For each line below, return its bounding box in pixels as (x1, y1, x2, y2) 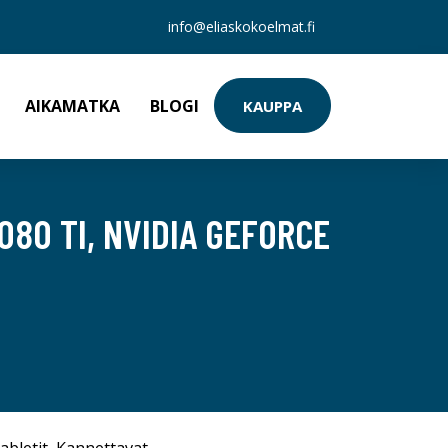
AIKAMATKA (25, 95, 120, 117)
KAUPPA (243, 95, 302, 116)
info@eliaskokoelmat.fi (168, 17, 315, 36)
